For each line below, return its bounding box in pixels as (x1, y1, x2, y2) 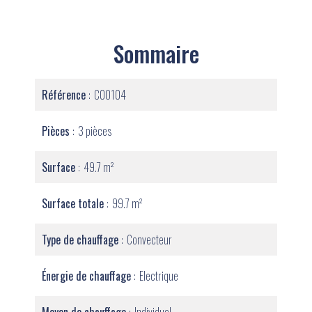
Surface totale (42, 195, 107, 212)
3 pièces (78, 123, 111, 139)
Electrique (139, 267, 178, 284)
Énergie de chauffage (42, 267, 134, 284)
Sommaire (113, 37, 199, 70)
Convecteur (127, 231, 172, 248)
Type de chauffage (42, 231, 121, 248)
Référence (42, 86, 88, 103)
